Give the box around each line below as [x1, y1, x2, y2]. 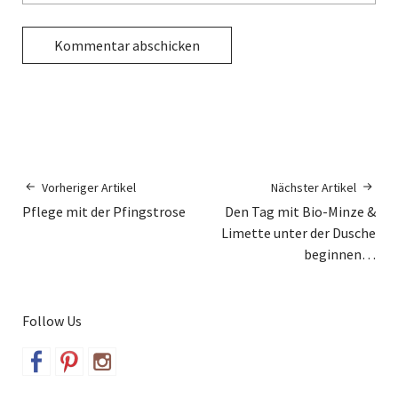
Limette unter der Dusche [221, 224, 376, 243]
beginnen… [304, 245, 376, 264]
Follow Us [22, 312, 82, 330]
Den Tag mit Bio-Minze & [225, 203, 376, 221]
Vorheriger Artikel [42, 179, 136, 196]
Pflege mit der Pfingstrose [22, 203, 186, 221]
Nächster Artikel [271, 179, 356, 196]
